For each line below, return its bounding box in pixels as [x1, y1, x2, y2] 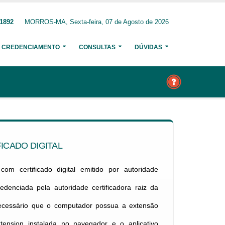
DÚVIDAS [135, 44, 162, 51]
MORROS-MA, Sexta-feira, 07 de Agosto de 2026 [25, 19, 169, 26]
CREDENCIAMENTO [2, 44, 60, 51]
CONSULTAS [79, 44, 116, 51]
